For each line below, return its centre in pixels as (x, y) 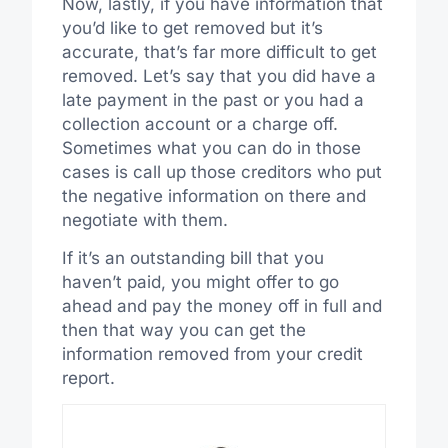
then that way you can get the (183, 330)
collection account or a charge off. (199, 123)
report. (88, 378)
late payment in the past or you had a (212, 99)
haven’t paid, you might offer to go (200, 282)
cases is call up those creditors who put (221, 171)
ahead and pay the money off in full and (221, 306)
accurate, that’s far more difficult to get (219, 51)
